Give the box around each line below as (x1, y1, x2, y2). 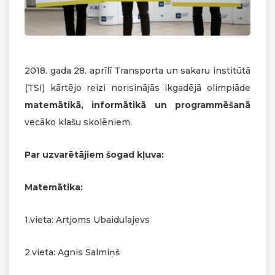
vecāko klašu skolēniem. (25, 117, 132, 128)
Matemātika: (25, 182, 83, 193)
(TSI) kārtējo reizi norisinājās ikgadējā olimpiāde (25, 82, 250, 94)
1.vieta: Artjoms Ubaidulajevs (25, 214, 150, 226)
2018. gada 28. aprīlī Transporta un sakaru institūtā (25, 65, 250, 77)
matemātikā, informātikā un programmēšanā (25, 99, 250, 111)
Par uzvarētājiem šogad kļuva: (25, 149, 164, 161)
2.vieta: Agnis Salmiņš (25, 247, 120, 258)
